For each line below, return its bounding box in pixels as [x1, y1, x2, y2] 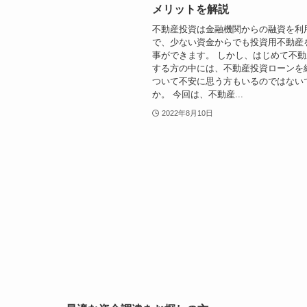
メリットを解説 [152, 3, 229, 16]
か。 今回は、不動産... [152, 88, 243, 99]
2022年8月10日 [161, 108, 213, 117]
